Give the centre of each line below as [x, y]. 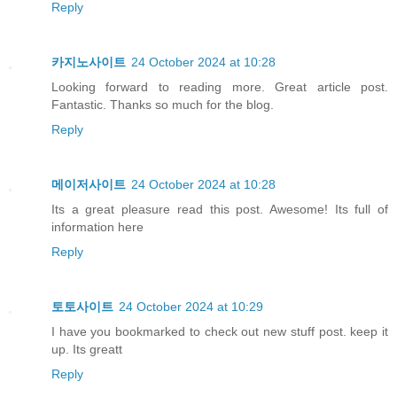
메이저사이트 [89, 185]
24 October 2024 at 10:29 [191, 307]
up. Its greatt [87, 350]
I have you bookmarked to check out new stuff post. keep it [220, 332]
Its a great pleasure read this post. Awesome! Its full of [220, 210]
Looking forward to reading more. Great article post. [220, 87]
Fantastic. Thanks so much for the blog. [163, 105]
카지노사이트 [89, 62]
